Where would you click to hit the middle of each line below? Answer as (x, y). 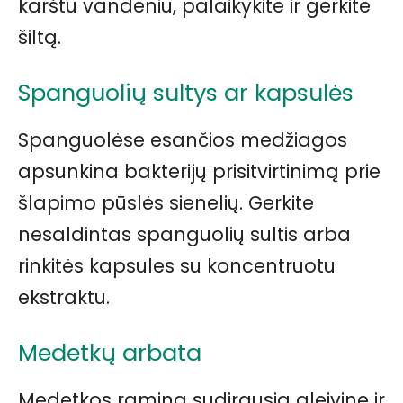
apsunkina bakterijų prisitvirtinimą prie (199, 171)
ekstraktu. (64, 297)
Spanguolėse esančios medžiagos (183, 139)
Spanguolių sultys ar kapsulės (186, 92)
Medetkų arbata (110, 352)
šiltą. (40, 37)
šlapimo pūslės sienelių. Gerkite (166, 202)
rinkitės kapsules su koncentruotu (177, 265)
